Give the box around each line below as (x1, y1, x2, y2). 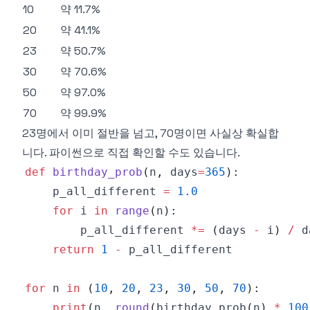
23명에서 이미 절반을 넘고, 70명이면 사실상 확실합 (22, 126, 279, 140)
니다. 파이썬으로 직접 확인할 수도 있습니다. (22, 145, 240, 160)
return (53, 243, 94, 256)
